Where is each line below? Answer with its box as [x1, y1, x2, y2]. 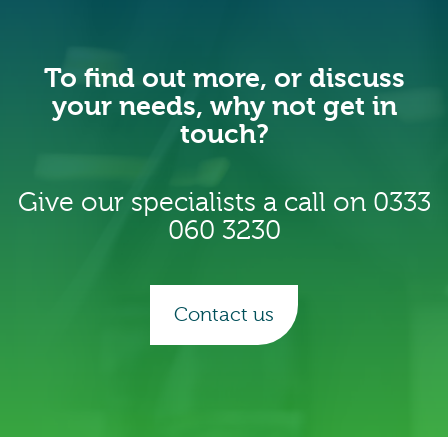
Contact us [174, 302, 274, 326]
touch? [179, 118, 269, 150]
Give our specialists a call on [17, 186, 373, 218]
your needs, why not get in [51, 90, 397, 122]
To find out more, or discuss [43, 62, 405, 94]
